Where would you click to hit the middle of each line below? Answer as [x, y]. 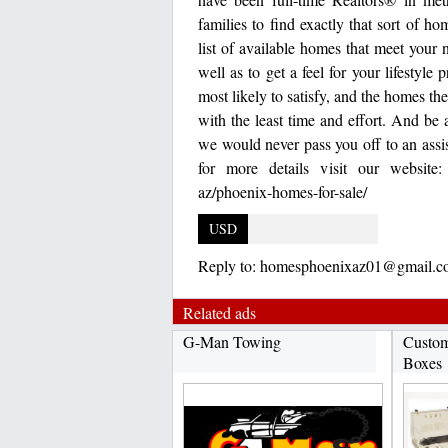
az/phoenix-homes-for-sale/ [282, 191]
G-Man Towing [232, 341]
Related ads [219, 312]
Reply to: [229, 265]
